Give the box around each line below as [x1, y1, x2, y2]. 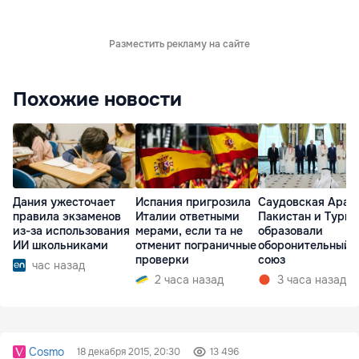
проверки [135, 252, 189, 267]
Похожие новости [13, 87, 182, 112]
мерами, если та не [135, 223, 243, 238]
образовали [258, 223, 323, 238]
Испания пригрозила [135, 194, 251, 209]
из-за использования [13, 223, 130, 238]
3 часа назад [277, 272, 346, 287]
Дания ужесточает [13, 194, 115, 209]
